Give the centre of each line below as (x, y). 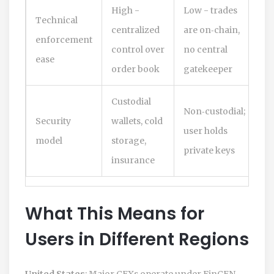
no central (206, 49)
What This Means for (115, 213)
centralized (135, 30)
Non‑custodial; (214, 111)
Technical (57, 20)
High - (125, 10)
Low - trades (210, 10)
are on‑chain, (212, 30)
